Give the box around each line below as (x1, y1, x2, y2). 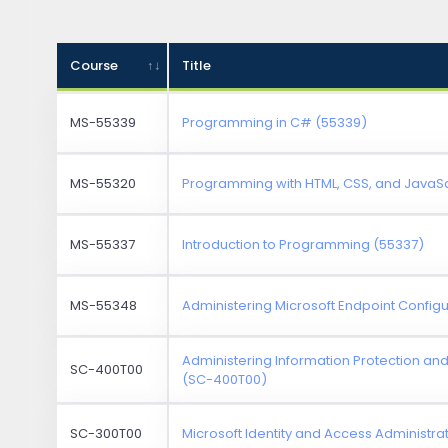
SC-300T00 (70, 423, 143, 443)
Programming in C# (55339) (182, 112, 368, 132)
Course (70, 55, 119, 75)
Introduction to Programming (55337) (182, 234, 425, 254)
